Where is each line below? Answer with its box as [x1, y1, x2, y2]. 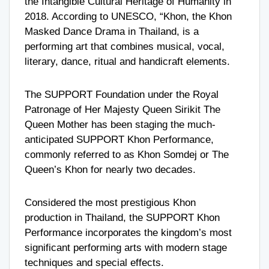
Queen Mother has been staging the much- [25, 118, 216, 130]
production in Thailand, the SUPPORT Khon [25, 211, 220, 223]
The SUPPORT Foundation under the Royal [25, 88, 219, 100]
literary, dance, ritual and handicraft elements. [25, 55, 230, 67]
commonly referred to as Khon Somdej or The [25, 148, 229, 160]
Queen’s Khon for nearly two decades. [25, 163, 196, 175]
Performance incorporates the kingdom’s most [25, 226, 232, 238]
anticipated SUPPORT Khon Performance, [25, 133, 214, 145]
